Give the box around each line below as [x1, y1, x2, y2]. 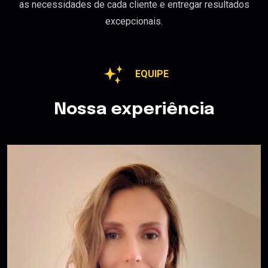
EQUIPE [135, 68, 169, 80]
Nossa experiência [54, 101, 214, 119]
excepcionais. [105, 16, 163, 28]
